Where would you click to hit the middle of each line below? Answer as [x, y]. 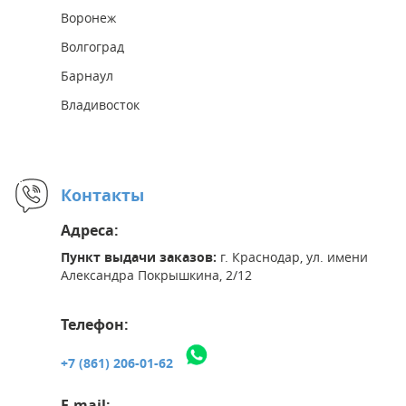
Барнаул [87, 76]
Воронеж [88, 18]
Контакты [102, 196]
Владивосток [100, 105]
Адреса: [90, 231]
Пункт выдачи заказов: [140, 257]
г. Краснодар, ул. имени [294, 257]
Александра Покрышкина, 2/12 [156, 275]
